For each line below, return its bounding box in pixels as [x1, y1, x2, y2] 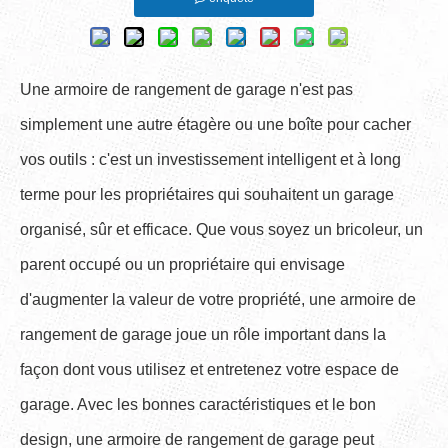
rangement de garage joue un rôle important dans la [20, 326, 386, 343]
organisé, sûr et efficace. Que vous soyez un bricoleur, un [20, 221, 423, 238]
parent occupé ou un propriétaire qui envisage [20, 256, 345, 273]
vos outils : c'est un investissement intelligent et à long [20, 151, 401, 168]
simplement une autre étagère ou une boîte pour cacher [20, 116, 411, 133]
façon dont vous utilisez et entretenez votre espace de [20, 361, 399, 378]
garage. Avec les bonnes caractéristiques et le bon [20, 396, 376, 413]
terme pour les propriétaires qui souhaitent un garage [20, 186, 394, 203]
